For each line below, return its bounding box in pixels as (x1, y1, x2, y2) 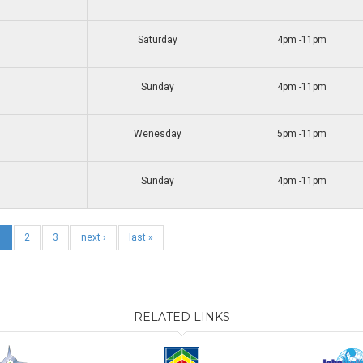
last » (128, 232, 153, 243)
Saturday (138, 34, 177, 45)
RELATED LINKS (133, 310, 230, 324)
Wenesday (134, 128, 181, 139)
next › (80, 232, 106, 243)
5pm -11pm (277, 128, 327, 139)
